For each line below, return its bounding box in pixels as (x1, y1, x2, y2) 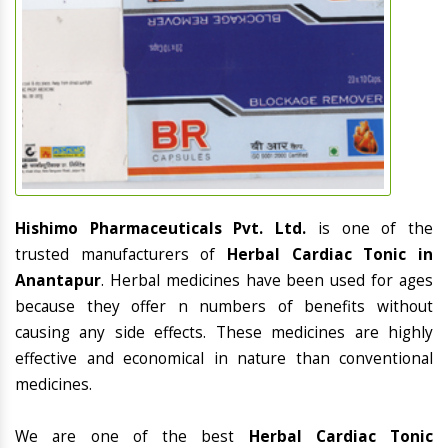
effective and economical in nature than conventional (15, 348, 433, 370)
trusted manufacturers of (15, 244, 227, 266)
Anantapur (15, 270, 101, 292)
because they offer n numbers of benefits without (15, 296, 433, 318)
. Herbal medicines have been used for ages (101, 270, 433, 292)
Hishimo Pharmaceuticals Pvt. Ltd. (15, 218, 318, 240)
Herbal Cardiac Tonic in (227, 244, 433, 266)
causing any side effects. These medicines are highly (15, 322, 433, 344)
